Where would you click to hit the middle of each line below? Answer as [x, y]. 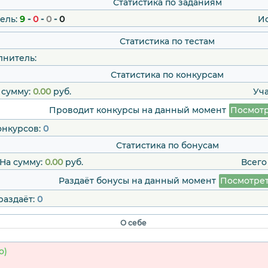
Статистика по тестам [167, 42]
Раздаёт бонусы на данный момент [138, 181]
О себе [133, 223]
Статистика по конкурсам [167, 75]
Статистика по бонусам [167, 146]
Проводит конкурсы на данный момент [138, 110]
